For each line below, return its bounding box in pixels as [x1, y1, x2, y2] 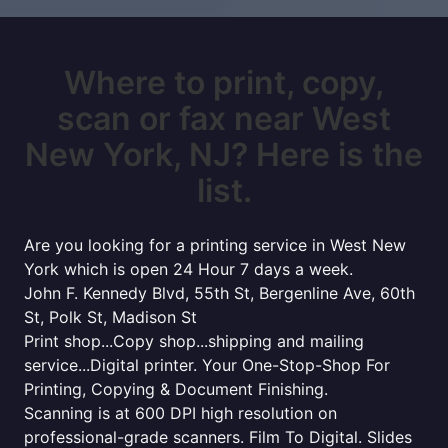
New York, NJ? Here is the [25, 135, 423, 174]
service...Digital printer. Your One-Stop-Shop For [24, 355, 390, 375]
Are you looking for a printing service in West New [24, 235, 406, 255]
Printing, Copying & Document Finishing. [24, 379, 328, 399]
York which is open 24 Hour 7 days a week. [24, 259, 353, 279]
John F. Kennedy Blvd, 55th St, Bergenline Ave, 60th [24, 283, 415, 303]
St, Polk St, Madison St [24, 307, 197, 327]
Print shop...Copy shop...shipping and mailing [24, 331, 364, 351]
